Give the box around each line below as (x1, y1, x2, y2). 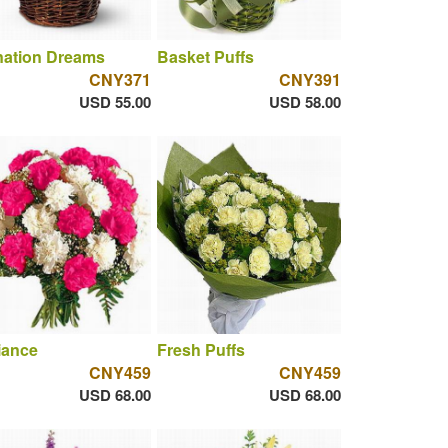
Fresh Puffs (156, 338, 245, 362)
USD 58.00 (268, 90, 341, 113)
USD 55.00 (78, 90, 151, 113)
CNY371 (88, 67, 151, 91)
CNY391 (278, 67, 341, 91)
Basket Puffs (156, 44, 254, 68)
